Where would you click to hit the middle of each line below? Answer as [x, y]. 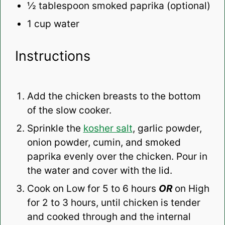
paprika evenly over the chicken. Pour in [117, 156]
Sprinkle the [55, 128]
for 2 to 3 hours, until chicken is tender [114, 202]
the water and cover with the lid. [99, 170]
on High [192, 188]
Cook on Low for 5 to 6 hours [93, 188]
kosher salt [108, 128]
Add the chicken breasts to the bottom [114, 96]
